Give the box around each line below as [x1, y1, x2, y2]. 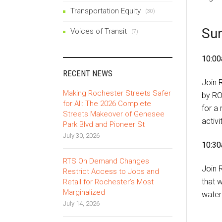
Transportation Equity [70, 6, 141, 15]
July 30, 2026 [63, 131, 100, 139]
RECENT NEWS [63, 68, 112, 78]
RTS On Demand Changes [63, 156, 149, 166]
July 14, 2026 [63, 199, 100, 207]
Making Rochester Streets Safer [63, 88, 171, 98]
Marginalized [63, 187, 105, 197]
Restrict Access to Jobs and [63, 166, 159, 176]
